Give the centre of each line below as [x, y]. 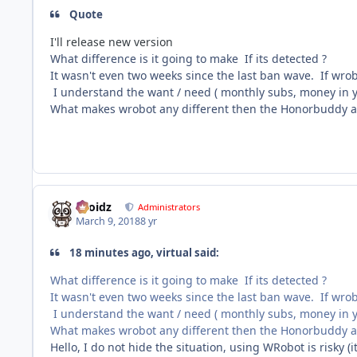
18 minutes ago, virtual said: [143, 253]
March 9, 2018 [108, 222]
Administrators [169, 206]
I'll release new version [112, 41]
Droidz [94, 206]
